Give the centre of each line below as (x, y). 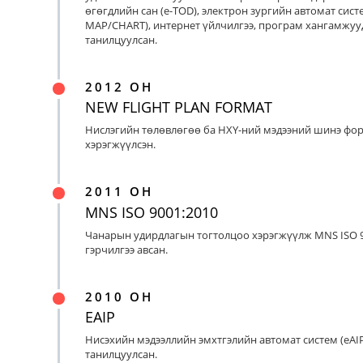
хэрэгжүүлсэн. (120, 144)
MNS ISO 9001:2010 (151, 212)
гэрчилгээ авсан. (126, 249)
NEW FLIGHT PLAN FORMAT (178, 107)
